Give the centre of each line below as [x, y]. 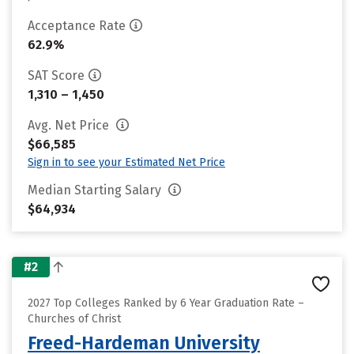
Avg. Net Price [70, 125]
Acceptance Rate [77, 26]
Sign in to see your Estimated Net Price [126, 162]
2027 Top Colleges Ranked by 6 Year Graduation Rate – [166, 303]
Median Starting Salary [96, 190]
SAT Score [56, 75]
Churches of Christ [74, 319]
